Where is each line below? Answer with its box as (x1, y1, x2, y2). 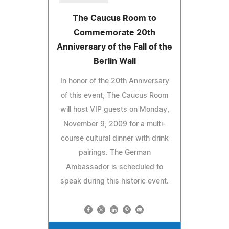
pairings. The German (78, 149, 151, 156)
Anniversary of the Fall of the (57, 42, 172, 51)
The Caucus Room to (73, 14, 156, 22)
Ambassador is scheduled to (66, 163, 163, 171)
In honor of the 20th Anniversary (60, 77, 169, 85)
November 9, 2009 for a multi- (63, 120, 166, 128)
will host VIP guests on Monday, (60, 106, 169, 113)
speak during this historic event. (60, 177, 169, 185)
